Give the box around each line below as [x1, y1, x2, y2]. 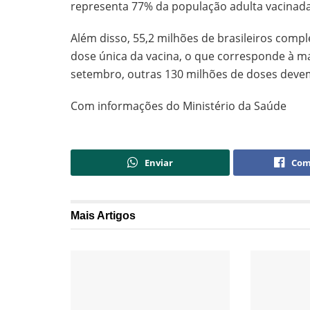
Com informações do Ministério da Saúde [71, 98, 286, 114]
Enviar [145, 156, 174, 170]
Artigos [97, 210, 136, 222]
